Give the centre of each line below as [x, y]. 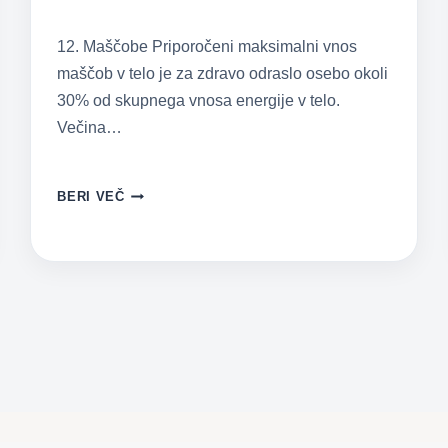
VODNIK [150, 212]
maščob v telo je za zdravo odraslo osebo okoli [223, 74]
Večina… [90, 128]
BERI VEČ [91, 197]
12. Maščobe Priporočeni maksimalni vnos [207, 47]
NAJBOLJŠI [162, 192]
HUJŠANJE [160, 252]
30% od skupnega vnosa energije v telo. [199, 101]
